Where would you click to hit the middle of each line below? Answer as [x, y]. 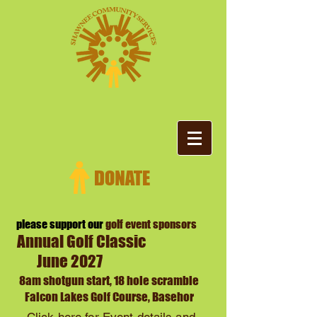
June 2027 [58, 261]
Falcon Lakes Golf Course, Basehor [104, 297]
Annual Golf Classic [80, 241]
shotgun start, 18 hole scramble [121, 281]
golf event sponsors [151, 224]
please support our [60, 224]
